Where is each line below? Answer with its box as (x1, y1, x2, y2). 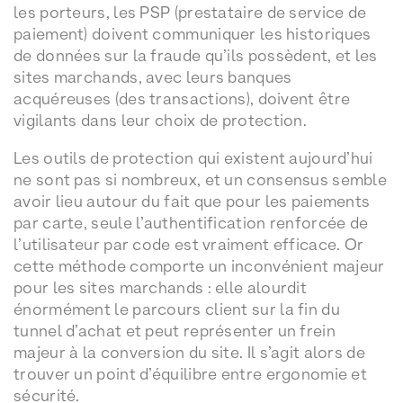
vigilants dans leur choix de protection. (13, 111, 307, 130)
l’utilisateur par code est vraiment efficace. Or (13, 235, 364, 255)
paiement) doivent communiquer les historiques (13, 24, 372, 44)
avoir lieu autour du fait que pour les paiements (13, 192, 371, 211)
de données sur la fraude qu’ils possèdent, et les (13, 46, 378, 66)
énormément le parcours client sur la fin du (13, 300, 340, 319)
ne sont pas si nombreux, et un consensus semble (13, 170, 388, 190)
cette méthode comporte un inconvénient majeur (13, 256, 385, 276)
